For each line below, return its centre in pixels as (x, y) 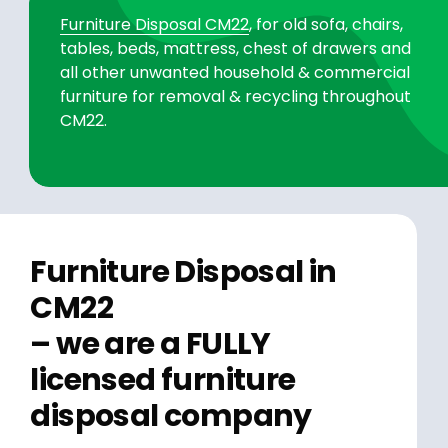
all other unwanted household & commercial (235, 73)
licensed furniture (163, 380)
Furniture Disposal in (183, 272)
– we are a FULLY (150, 344)
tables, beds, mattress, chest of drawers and (236, 49)
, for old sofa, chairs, (326, 25)
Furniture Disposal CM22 (155, 25)
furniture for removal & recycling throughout (236, 97)
